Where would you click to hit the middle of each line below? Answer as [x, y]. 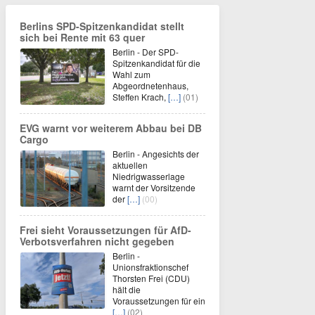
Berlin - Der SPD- [146, 52]
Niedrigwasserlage [149, 176]
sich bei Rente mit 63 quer [82, 37]
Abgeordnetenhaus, [150, 85]
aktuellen [130, 165]
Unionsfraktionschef [150, 267]
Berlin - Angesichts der [156, 154]
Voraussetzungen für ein [159, 301]
